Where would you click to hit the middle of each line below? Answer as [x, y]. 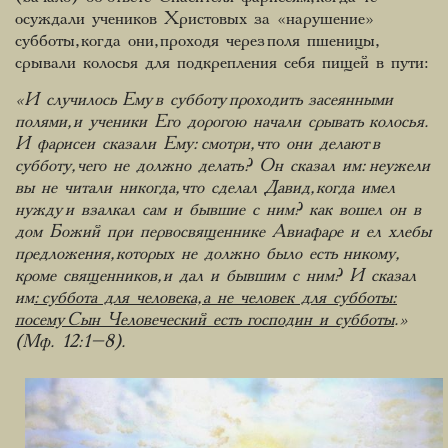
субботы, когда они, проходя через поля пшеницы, [194, 40]
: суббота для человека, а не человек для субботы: [215, 297]
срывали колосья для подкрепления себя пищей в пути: [222, 62]
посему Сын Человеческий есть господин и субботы [204, 319]
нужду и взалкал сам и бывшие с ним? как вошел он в [218, 209]
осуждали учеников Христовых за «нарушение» [194, 18]
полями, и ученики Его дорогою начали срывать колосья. [222, 121]
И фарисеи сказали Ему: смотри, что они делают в [197, 143]
